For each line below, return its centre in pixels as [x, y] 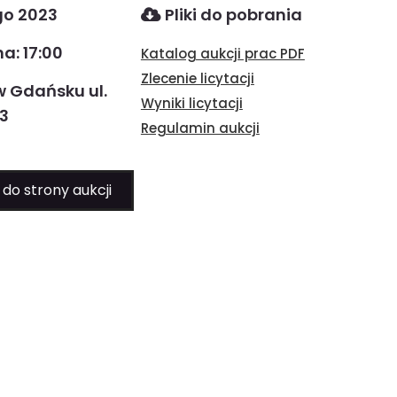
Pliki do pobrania [231, 15]
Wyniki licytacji [191, 103]
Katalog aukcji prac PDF [222, 54]
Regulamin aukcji [200, 128]
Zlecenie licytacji [197, 78]
